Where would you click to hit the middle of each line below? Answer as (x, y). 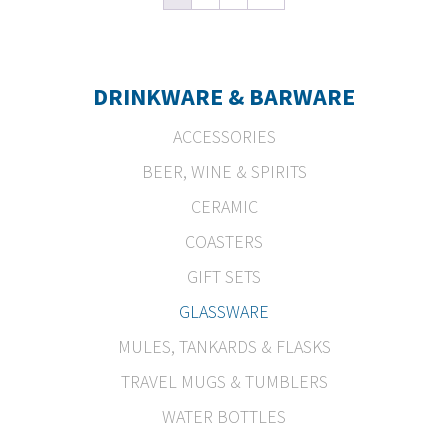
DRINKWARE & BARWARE (224, 96)
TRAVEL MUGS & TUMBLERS (224, 381)
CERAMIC (224, 206)
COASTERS (224, 241)
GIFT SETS (224, 276)
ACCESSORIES (224, 136)
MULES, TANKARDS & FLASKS (224, 346)
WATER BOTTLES (224, 416)
